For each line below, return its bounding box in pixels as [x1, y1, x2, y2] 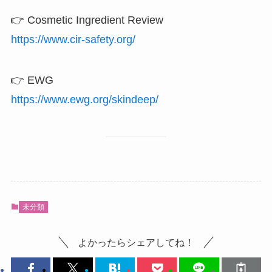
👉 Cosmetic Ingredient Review [10, 13, 163, 26]
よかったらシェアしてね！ [78, 237, 194, 248]
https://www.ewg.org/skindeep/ [10, 93, 158, 106]
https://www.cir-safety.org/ [10, 33, 135, 46]
